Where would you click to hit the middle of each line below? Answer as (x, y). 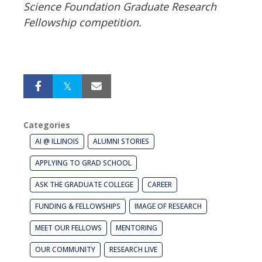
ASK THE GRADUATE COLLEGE (84, 185)
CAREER (160, 185)
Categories (47, 125)
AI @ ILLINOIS (57, 142)
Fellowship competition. (84, 23)
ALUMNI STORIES (121, 142)
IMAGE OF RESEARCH (168, 206)
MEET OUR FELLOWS (68, 228)
